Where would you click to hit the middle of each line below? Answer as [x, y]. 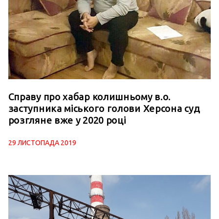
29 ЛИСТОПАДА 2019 [42, 143]
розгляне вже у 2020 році [67, 120]
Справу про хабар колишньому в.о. [89, 97]
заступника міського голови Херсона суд [104, 109]
